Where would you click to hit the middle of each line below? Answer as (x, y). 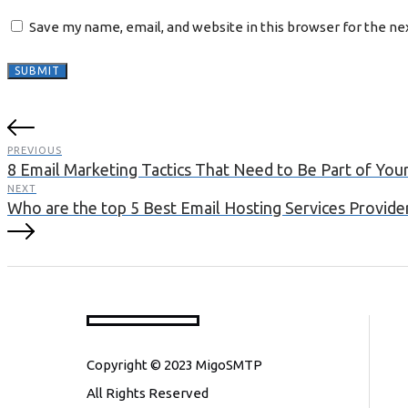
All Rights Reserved (148, 393)
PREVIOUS (35, 151)
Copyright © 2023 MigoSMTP (174, 365)
